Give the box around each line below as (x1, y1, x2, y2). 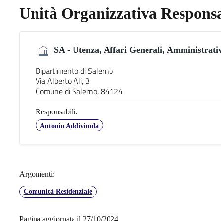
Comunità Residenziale (23, 187, 92, 195)
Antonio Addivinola (39, 122, 99, 130)
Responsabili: (35, 107, 77, 116)
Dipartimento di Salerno (35, 64, 113, 76)
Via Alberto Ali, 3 (35, 74, 90, 87)
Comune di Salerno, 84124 (35, 85, 123, 97)
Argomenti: (19, 169, 55, 178)
